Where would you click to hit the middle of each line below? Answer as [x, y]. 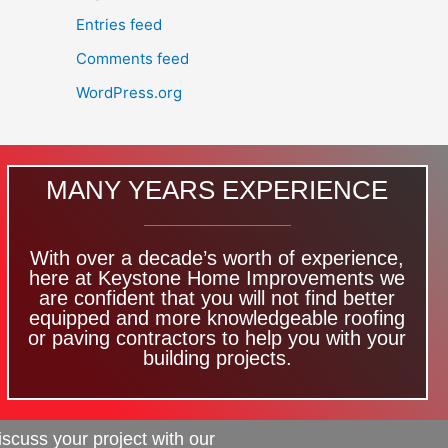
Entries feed [119, 25]
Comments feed [132, 59]
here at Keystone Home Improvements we [217, 278]
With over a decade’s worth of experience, [217, 258]
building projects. [217, 358]
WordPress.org [129, 92]
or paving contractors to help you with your [217, 338]
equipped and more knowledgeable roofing [217, 318]
